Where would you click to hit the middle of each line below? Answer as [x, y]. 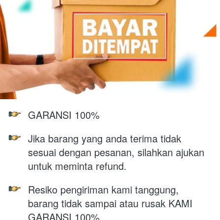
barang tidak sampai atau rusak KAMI [110, 203]
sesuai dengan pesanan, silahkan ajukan [116, 152]
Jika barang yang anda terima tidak [105, 138]
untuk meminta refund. [77, 165]
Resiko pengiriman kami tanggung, [103, 189]
